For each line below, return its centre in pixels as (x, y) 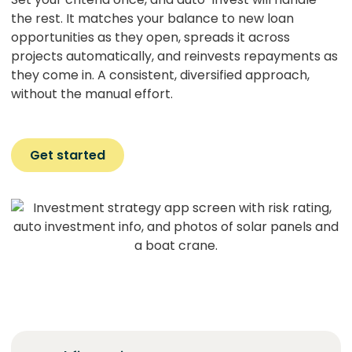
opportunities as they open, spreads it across (150, 37)
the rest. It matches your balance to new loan (152, 18)
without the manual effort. (92, 93)
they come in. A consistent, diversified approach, (160, 75)
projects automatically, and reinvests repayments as (174, 56)
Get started (68, 155)
